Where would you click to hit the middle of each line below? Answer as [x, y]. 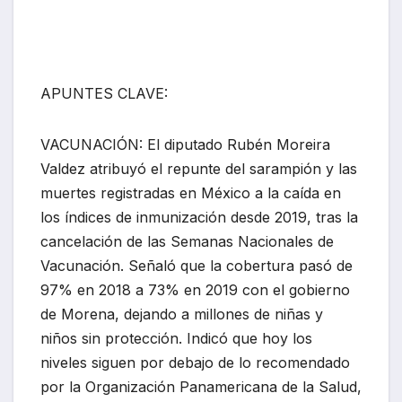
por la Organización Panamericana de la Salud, [201, 387]
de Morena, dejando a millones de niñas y [182, 315]
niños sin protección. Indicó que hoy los [176, 339]
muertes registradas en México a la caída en [191, 193]
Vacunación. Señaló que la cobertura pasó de [197, 266]
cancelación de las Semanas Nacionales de [187, 242]
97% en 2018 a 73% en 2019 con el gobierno [195, 290]
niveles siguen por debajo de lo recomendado [195, 363]
